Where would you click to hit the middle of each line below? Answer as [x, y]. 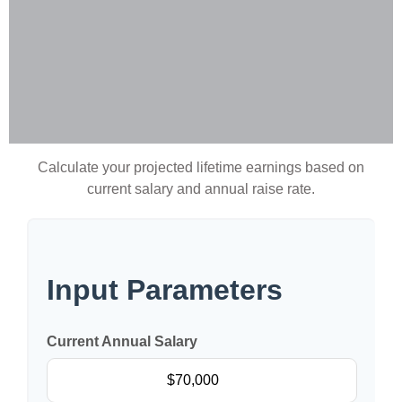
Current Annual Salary [122, 341]
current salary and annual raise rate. [201, 189]
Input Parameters [165, 290]
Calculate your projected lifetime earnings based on [201, 167]
